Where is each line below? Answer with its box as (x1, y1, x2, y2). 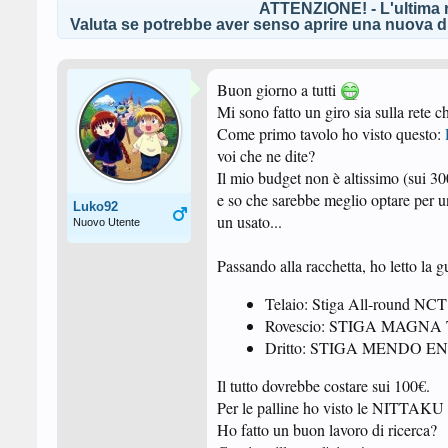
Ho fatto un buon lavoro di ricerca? (217, 419, 437, 440)
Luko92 (73, 199, 118, 214)
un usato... (217, 211, 282, 232)
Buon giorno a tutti (217, 79, 340, 100)
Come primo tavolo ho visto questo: (217, 123, 445, 144)
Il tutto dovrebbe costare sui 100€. (217, 375, 430, 396)
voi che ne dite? (217, 145, 315, 166)
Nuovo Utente (73, 216, 140, 228)
